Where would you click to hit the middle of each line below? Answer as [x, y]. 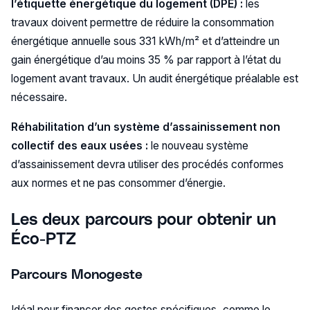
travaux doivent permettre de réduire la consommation [142, 23]
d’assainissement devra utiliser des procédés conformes [147, 164]
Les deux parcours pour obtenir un [143, 218]
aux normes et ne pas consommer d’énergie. [118, 183]
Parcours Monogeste [76, 273]
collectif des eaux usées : [81, 146]
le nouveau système [199, 146]
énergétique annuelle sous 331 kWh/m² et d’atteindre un [145, 42]
